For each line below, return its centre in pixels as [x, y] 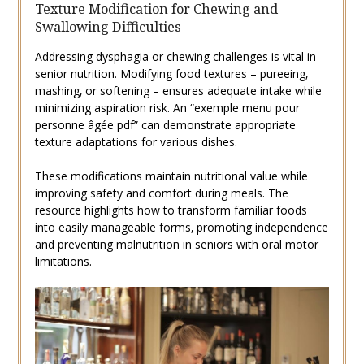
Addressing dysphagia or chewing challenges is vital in [175, 56]
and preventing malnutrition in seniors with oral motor [176, 244]
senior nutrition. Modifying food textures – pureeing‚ [171, 73]
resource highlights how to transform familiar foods [171, 210]
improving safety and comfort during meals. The [161, 193]
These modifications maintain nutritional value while [171, 175]
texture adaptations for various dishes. [136, 141]
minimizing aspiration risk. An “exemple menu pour [167, 107]
